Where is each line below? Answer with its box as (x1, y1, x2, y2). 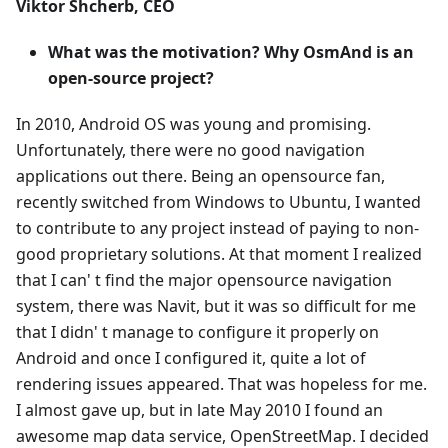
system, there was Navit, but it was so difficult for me (16, 295, 416, 318)
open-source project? (48, 67, 214, 90)
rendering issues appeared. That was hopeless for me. (16, 373, 427, 396)
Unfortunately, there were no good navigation (16, 139, 365, 162)
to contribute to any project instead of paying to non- (16, 217, 419, 240)
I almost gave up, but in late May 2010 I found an (16, 399, 383, 422)
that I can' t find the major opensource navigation (16, 269, 392, 292)
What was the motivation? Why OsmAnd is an (48, 41, 414, 64)
